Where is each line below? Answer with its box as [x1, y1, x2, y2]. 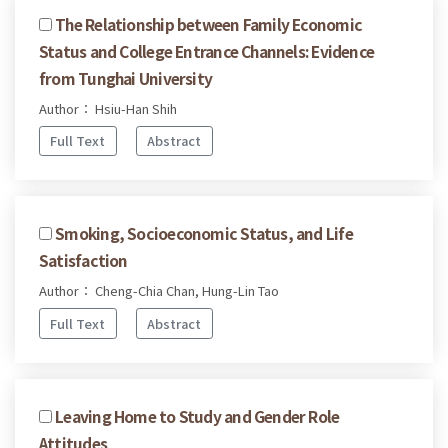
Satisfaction [39, 249, 128, 272]
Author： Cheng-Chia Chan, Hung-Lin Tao [39, 281, 279, 301]
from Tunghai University [39, 66, 213, 89]
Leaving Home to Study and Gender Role [55, 404, 340, 427]
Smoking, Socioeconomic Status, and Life [55, 222, 353, 245]
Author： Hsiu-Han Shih [39, 98, 177, 118]
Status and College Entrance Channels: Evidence [39, 39, 375, 62]
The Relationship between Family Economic [55, 12, 363, 35]
